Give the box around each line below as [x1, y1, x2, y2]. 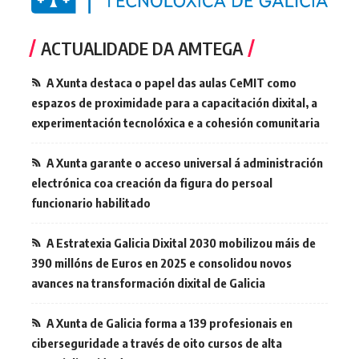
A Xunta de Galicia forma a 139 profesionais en [46, 315, 292, 330]
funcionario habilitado [31, 195, 151, 210]
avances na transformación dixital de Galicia [31, 275, 265, 290]
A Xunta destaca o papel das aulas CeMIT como [46, 75, 296, 90]
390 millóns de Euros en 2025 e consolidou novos [31, 255, 292, 270]
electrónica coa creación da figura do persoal [31, 175, 272, 190]
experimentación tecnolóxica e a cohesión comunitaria [31, 115, 320, 130]
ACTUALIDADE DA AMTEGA [41, 36, 243, 59]
